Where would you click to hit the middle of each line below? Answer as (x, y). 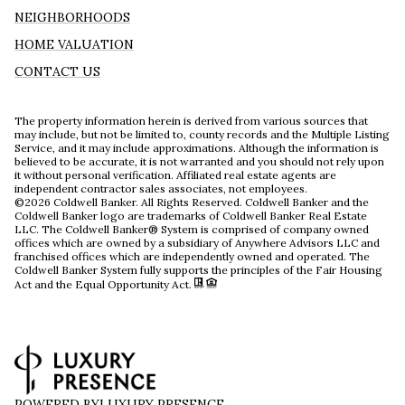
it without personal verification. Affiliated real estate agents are (175, 174)
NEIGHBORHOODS (72, 17)
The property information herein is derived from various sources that (191, 120)
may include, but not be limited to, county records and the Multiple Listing (202, 134)
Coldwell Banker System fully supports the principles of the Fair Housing (198, 269)
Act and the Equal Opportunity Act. (104, 284)
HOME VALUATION (74, 44)
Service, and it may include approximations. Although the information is (197, 147)
